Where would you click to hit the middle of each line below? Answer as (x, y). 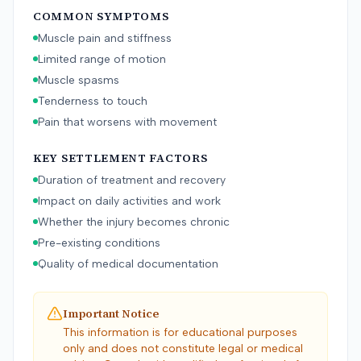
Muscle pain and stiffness (105, 38)
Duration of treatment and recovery (132, 180)
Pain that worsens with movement (127, 122)
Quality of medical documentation (128, 264)
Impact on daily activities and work (129, 201)
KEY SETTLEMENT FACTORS (120, 158)
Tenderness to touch (93, 101)
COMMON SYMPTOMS (101, 16)
